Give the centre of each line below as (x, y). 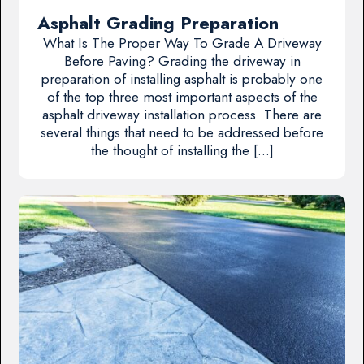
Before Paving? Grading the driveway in (182, 61)
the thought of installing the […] (182, 150)
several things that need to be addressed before (182, 132)
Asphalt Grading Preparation (158, 23)
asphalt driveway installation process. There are (182, 114)
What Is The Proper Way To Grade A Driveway (182, 43)
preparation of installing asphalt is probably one (182, 78)
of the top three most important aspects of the (182, 96)
